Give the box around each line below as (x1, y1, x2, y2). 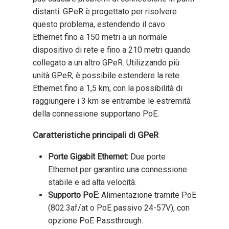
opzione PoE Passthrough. (48, 215, 143, 225)
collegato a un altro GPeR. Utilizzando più (33, 57, 179, 67)
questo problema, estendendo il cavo (33, 19, 165, 29)
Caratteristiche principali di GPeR (33, 129, 158, 140)
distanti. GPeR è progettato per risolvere (33, 6, 177, 16)
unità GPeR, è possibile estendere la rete (33, 70, 179, 80)
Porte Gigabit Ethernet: (48, 151, 128, 162)
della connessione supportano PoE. (33, 108, 159, 119)
